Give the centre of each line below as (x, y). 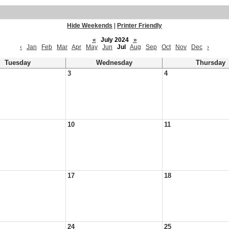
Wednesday (114, 63)
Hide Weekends (90, 26)
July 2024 (114, 40)
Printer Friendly (140, 26)
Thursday (211, 63)
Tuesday (17, 63)
